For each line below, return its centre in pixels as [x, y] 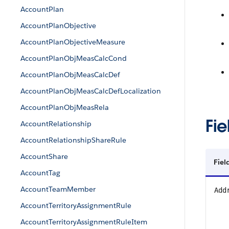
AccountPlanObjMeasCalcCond [74, 58]
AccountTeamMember [58, 189]
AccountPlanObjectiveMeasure [73, 42]
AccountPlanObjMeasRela [65, 107]
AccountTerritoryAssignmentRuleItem [84, 222]
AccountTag [40, 173]
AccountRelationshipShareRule [73, 140]
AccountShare [44, 156]
